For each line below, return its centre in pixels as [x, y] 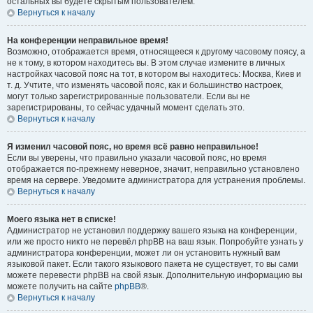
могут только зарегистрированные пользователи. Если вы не [129, 96]
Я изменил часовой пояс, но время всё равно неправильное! [133, 147]
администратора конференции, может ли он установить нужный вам [144, 253]
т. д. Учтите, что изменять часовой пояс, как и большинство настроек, [145, 85]
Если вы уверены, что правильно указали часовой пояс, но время [137, 158]
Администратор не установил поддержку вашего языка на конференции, [152, 231]
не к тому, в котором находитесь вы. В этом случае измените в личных [146, 63]
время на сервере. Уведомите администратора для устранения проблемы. [156, 180]
